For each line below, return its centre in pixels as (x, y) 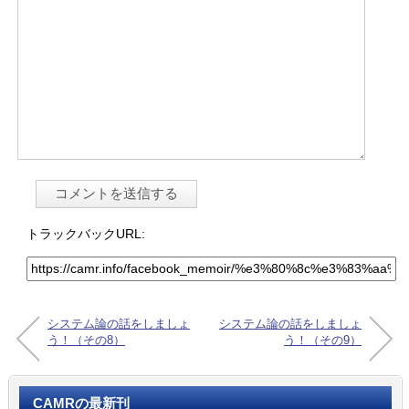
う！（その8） (86, 340)
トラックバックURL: (87, 233)
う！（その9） (323, 340)
